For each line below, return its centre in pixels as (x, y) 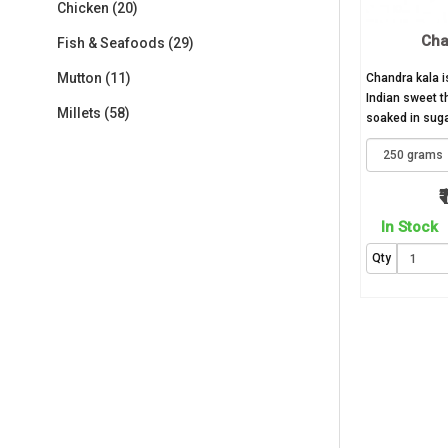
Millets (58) (93, 113)
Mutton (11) (94, 78)
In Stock (409, 227)
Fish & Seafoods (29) (125, 43)
